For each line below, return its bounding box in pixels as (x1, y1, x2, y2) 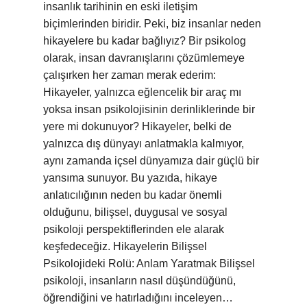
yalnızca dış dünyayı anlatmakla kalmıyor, (43, 138, 244, 149)
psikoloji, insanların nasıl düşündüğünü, (43, 275, 236, 286)
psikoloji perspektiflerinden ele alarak (43, 223, 224, 235)
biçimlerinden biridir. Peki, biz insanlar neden (43, 18, 261, 29)
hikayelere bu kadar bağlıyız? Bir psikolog (43, 35, 246, 47)
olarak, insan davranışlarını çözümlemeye (43, 52, 245, 64)
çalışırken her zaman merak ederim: (43, 69, 216, 81)
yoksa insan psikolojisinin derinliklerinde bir (43, 103, 255, 115)
